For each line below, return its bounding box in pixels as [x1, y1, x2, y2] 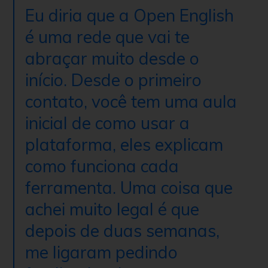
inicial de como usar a [25, 112, 190, 133]
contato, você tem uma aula [25, 90, 237, 112]
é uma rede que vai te [25, 26, 190, 47]
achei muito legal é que [25, 198, 199, 220]
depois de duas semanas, [25, 220, 220, 241]
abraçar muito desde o [25, 47, 199, 69]
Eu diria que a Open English [25, 4, 234, 26]
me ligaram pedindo [25, 241, 178, 263]
